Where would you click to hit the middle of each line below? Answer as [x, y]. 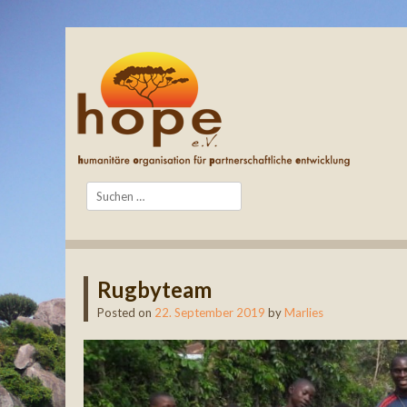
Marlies [304, 313]
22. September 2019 [210, 313]
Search [104, 190]
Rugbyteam [154, 289]
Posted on [126, 313]
